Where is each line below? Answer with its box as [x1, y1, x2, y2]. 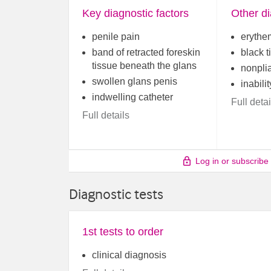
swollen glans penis [92, 76, 178, 87]
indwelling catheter [92, 92, 174, 103]
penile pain [92, 31, 140, 42]
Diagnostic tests [69, 185, 163, 203]
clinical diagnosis [92, 250, 167, 261]
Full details [82, 110, 130, 121]
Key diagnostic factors [82, 7, 189, 20]
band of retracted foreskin [92, 47, 201, 58]
